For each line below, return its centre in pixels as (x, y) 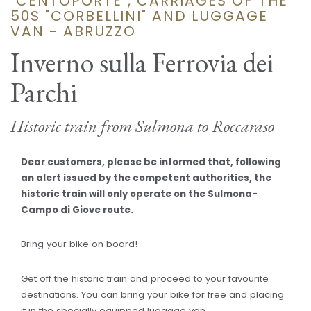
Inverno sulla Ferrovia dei (142, 63)
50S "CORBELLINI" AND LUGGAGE (139, 16)
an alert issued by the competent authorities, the (146, 178)
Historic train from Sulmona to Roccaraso (142, 126)
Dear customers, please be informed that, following (151, 162)
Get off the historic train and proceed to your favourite (145, 278)
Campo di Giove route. (77, 210)
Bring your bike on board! (79, 244)
